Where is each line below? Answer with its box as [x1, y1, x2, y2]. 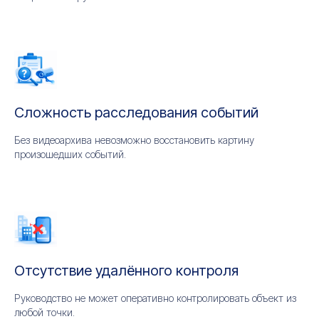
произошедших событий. [14, 148, 126, 160]
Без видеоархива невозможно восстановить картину [14, 134, 254, 146]
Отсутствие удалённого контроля [14, 262, 239, 279]
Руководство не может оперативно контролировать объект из [14, 292, 296, 304]
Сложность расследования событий [14, 104, 258, 121]
